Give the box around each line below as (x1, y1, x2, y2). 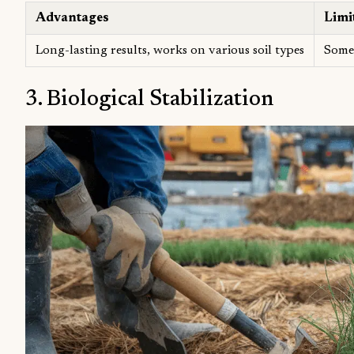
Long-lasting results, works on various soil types (36, 43, 304, 57)
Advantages (36, 11, 109, 24)
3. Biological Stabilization (25, 88, 274, 111)
